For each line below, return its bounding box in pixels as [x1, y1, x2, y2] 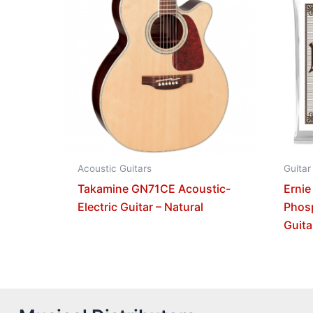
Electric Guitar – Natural [78, 199, 204, 214]
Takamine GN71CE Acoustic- [78, 181, 231, 196]
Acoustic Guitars [78, 162, 152, 174]
